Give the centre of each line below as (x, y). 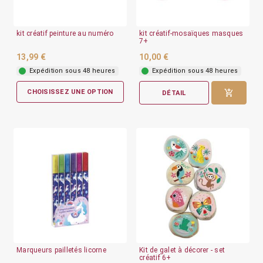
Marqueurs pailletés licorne (61, 250)
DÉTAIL (174, 93)
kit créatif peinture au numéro (65, 33)
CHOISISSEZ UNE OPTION (70, 92)
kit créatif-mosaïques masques (191, 33)
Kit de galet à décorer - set (182, 250)
